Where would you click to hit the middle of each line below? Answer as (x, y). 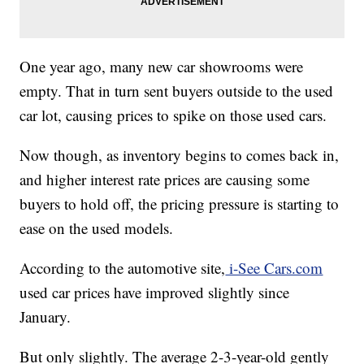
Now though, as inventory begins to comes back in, (180, 154)
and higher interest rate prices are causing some (165, 179)
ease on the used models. (97, 227)
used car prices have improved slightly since (155, 292)
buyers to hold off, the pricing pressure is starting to (180, 203)
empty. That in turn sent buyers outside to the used (177, 90)
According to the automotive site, (123, 267)
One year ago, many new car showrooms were (162, 66)
